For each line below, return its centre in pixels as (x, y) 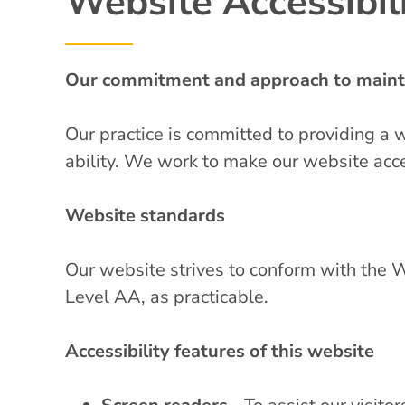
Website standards (145, 215)
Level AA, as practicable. (167, 297)
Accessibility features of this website (220, 351)
